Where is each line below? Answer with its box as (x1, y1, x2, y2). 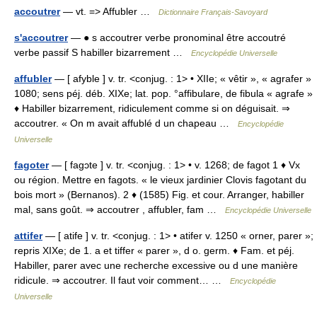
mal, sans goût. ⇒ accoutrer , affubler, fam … (14, 204, 225, 215)
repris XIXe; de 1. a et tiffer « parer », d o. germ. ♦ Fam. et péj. (14, 245, 294, 256)
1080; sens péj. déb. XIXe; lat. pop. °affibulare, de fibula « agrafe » (14, 88, 313, 99)
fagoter (14, 159, 49, 171)
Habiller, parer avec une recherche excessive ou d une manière (14, 260, 298, 271)
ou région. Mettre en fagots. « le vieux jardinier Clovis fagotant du (14, 174, 306, 185)
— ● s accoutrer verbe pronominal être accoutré (68, 32, 286, 43)
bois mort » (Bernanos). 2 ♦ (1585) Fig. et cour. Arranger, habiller (14, 189, 304, 200)
